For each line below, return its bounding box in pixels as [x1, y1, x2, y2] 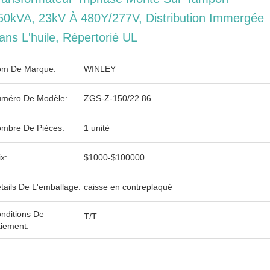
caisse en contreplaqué [84, 182, 172, 192]
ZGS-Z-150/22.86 [84, 93, 151, 103]
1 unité [84, 123, 110, 133]
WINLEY [84, 64, 116, 74]
